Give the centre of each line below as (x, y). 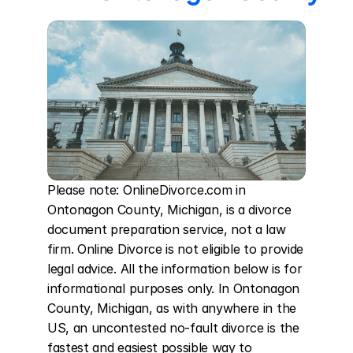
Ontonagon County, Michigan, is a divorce (169, 210)
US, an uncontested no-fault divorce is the (173, 328)
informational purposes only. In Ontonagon (173, 288)
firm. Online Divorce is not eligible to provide (175, 249)
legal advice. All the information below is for (175, 269)
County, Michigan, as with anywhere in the (172, 308)
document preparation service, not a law (167, 229)
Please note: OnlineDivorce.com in (147, 190)
